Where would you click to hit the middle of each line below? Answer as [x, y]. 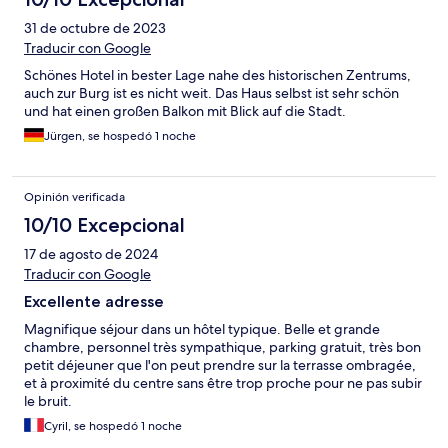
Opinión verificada [74, 197]
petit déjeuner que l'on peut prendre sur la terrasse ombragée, [220, 365]
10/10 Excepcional [104, 225]
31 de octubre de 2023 [95, 28]
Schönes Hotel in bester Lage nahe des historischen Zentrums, [217, 75]
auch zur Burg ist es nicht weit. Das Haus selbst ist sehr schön [211, 93]
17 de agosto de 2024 [91, 254]
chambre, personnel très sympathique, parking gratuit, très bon [222, 347]
